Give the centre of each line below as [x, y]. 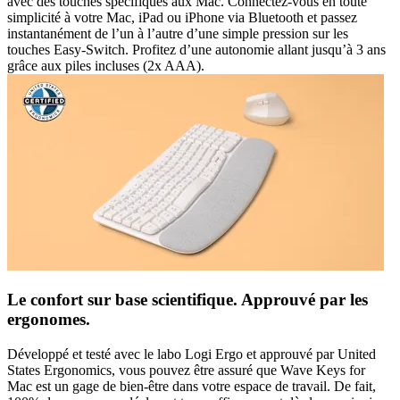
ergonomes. [49, 320]
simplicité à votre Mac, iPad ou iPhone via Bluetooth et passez [182, 17]
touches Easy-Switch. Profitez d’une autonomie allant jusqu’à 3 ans [196, 49]
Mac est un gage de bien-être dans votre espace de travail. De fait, [192, 387]
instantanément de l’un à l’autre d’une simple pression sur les [178, 33]
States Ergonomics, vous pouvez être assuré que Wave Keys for [186, 371]
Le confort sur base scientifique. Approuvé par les [187, 300]
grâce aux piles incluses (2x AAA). [106, 65]
